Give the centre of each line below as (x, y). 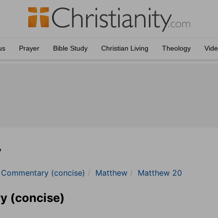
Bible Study (70, 48)
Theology (176, 48)
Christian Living (125, 48)
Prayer (29, 48)
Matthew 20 (160, 173)
